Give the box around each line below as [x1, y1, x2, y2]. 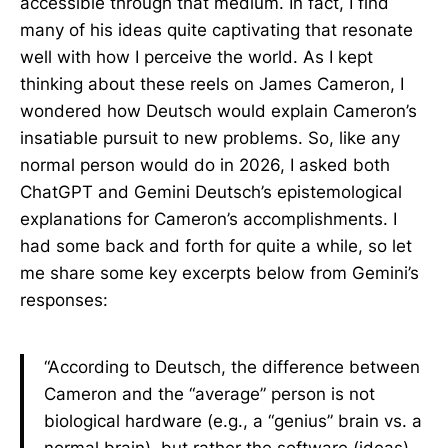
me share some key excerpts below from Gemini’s [20, 263, 419, 283]
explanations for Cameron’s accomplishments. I [20, 209, 397, 229]
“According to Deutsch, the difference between [44, 357, 420, 377]
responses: [20, 290, 108, 310]
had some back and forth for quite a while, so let [20, 236, 412, 256]
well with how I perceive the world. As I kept [20, 47, 373, 67]
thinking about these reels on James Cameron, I [20, 74, 404, 94]
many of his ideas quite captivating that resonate [20, 20, 413, 40]
